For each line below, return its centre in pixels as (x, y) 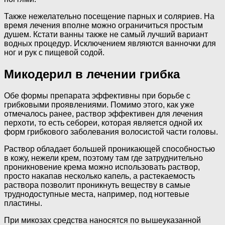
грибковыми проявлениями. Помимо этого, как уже (99, 104)
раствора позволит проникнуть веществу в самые (97, 185)
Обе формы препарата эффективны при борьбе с (97, 95)
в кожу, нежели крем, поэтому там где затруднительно (103, 158)
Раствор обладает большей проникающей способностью (109, 149)
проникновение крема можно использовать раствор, (102, 167)
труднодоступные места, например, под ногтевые (97, 194)
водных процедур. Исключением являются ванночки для (110, 44)
